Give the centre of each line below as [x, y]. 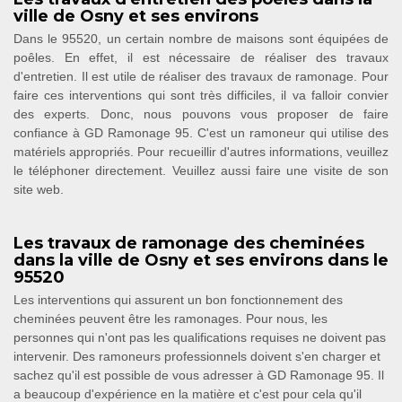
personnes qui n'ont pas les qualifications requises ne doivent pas [200, 337]
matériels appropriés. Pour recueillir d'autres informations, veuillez [201, 151]
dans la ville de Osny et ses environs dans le [201, 260]
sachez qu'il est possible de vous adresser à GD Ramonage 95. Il [199, 375]
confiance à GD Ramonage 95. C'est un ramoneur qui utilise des [201, 132]
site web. [39, 189]
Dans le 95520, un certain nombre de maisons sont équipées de [201, 38]
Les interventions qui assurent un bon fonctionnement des [178, 299]
